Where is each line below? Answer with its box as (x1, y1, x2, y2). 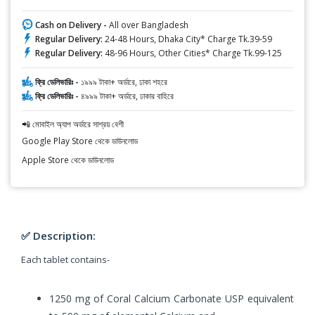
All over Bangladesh (109, 18, 188, 31)
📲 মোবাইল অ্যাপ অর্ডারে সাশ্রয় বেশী (22, 117, 124, 130)
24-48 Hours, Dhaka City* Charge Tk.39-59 (103, 32, 272, 45)
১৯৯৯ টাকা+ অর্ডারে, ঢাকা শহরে (81, 75, 167, 88)
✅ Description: (21, 228, 96, 243)
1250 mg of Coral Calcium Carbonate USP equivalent (49, 291, 294, 305)
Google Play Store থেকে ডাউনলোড (22, 134, 138, 147)
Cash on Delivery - (35, 18, 109, 31)
